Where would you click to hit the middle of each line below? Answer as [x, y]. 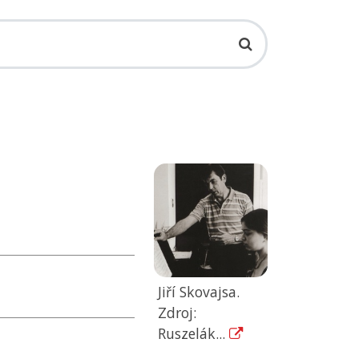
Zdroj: [177, 313]
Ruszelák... [193, 334]
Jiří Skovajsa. [198, 292]
